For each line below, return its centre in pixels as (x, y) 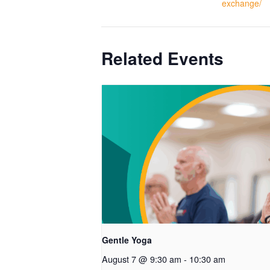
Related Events (162, 58)
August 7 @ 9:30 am (142, 259)
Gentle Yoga (127, 240)
